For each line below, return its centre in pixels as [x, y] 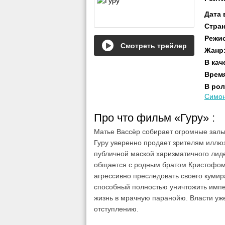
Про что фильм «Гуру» [153, 118]
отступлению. [116, 209]
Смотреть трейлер [153, 45]
